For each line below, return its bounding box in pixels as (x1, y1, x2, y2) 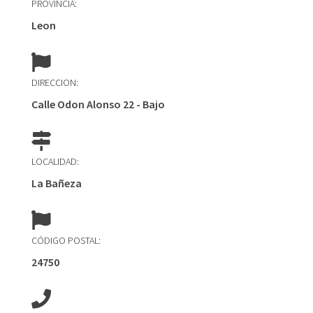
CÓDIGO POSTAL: (31, 234, 101, 247)
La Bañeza (31, 176, 82, 190)
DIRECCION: (31, 76, 78, 89)
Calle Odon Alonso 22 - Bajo (31, 97, 165, 111)
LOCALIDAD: (31, 155, 79, 168)
